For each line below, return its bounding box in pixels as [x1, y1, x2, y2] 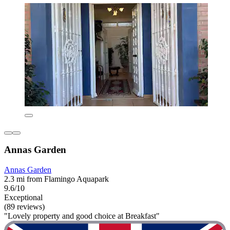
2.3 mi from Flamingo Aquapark [4, 175, 109, 184]
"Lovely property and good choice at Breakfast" [4, 212, 160, 221]
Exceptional [4, 193, 43, 202]
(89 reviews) [4, 202, 45, 212]
